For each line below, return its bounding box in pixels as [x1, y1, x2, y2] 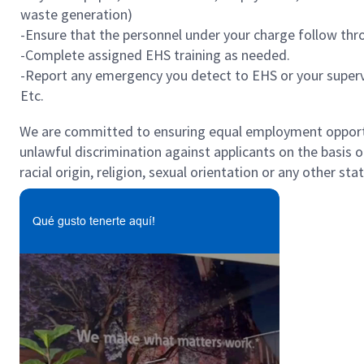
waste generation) [20, 5, 136, 24]
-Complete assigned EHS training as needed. [20, 45, 290, 64]
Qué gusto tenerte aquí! [32, 214, 155, 227]
